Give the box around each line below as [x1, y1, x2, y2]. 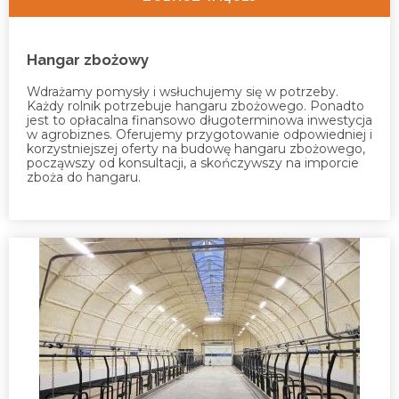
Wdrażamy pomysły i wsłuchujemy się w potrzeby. [27, 83, 338, 100]
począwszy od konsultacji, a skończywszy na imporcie [27, 154, 359, 171]
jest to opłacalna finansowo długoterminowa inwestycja [27, 111, 372, 128]
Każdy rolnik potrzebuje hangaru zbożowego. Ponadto [27, 97, 364, 114]
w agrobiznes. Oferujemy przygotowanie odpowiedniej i [27, 126, 372, 142]
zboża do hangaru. [27, 168, 141, 185]
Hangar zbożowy [27, 50, 149, 69]
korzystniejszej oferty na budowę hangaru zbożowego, [27, 140, 365, 157]
